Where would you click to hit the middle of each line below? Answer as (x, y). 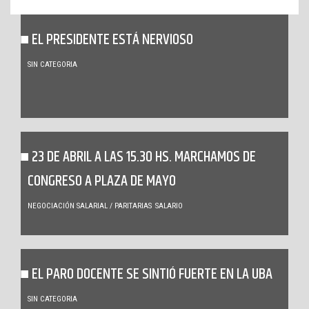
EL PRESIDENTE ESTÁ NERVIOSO (112, 40)
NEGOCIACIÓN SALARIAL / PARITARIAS (90, 206)
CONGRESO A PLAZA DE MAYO (102, 182)
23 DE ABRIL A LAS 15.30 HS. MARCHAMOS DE (144, 158)
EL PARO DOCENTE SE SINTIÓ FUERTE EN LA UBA (152, 275)
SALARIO (169, 206)
